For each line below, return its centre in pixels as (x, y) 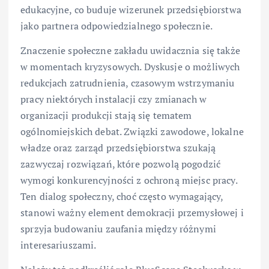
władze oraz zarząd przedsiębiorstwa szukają (118, 148)
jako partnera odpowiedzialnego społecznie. (116, 26)
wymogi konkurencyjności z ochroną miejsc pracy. (129, 180)
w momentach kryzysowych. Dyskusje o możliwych (130, 67)
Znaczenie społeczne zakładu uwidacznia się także (130, 51)
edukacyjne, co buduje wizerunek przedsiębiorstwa (131, 10)
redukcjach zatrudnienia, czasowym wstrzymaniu (128, 83)
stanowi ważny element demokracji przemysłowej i (132, 213)
